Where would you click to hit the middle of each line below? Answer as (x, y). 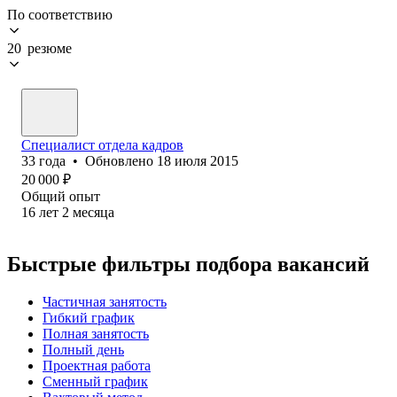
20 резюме (39, 48)
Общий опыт (61, 196)
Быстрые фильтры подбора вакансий (188, 264)
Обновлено (121, 160)
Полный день (83, 349)
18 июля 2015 (198, 160)
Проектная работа (97, 365)
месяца (93, 212)
